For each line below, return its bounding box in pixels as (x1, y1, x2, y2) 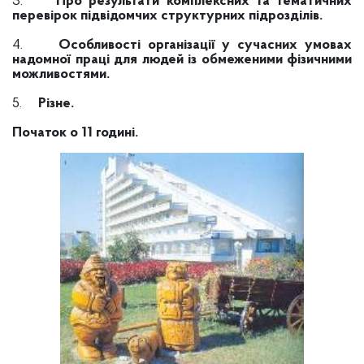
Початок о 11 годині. (12, 125, 138, 141)
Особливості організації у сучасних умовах (58, 37, 353, 53)
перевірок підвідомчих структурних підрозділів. (12, 8, 323, 24)
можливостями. (12, 67, 110, 82)
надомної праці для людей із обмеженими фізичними (12, 52, 352, 67)
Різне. (38, 96, 74, 111)
